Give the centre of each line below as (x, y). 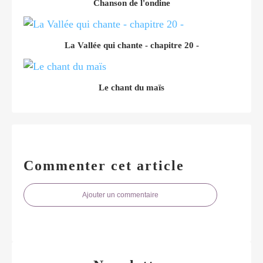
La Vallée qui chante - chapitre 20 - (131, 45)
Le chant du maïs (131, 87)
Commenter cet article (104, 165)
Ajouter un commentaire (120, 195)
